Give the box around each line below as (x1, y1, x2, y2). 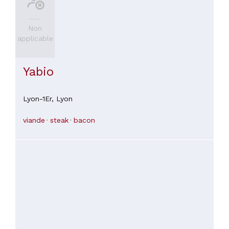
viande (23, 116, 45, 125)
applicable (17, 34, 53, 42)
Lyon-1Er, (23, 95, 56, 103)
